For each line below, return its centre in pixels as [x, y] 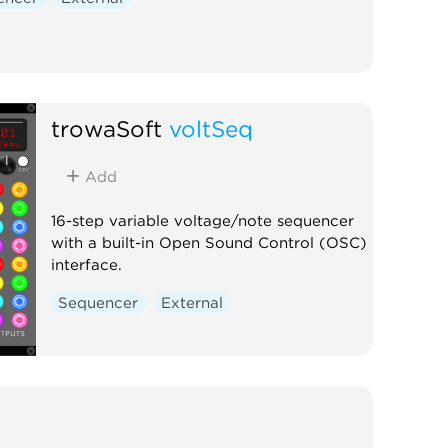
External [192, 302]
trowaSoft [106, 128]
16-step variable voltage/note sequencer [202, 220]
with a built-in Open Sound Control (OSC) [208, 242]
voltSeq [210, 128]
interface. [86, 264]
